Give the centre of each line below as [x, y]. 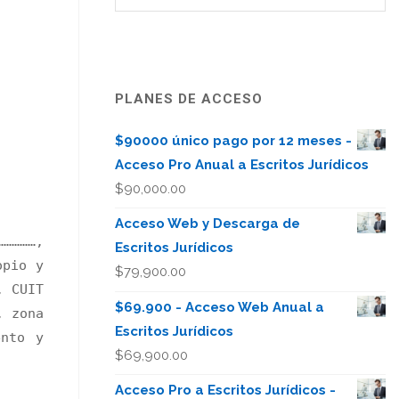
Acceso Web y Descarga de [208, 224]
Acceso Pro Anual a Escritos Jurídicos [242, 164]
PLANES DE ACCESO [189, 98]
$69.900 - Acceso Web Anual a [220, 307]
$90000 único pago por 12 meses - [234, 140]
